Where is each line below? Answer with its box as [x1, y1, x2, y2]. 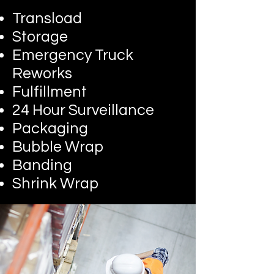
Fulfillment [12, 83, 87, 100]
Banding [12, 157, 72, 173]
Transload [12, 10, 82, 26]
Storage [12, 28, 68, 45]
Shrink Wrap [12, 175, 98, 191]
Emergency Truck [12, 46, 133, 63]
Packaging [12, 120, 88, 136]
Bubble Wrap [12, 138, 103, 155]
